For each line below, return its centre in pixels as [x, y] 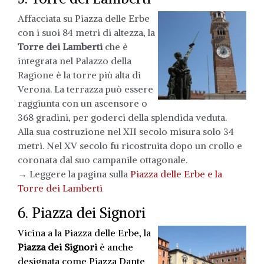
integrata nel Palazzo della [75, 60]
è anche [115, 247]
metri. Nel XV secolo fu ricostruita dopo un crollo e [130, 145]
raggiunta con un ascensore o [82, 103]
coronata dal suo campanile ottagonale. [103, 159]
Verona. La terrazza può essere [85, 89]
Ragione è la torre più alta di [79, 75]
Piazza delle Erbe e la [176, 174]
